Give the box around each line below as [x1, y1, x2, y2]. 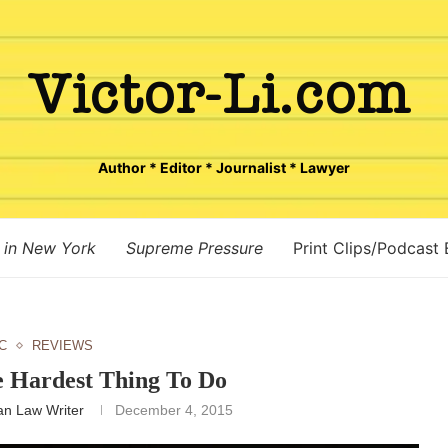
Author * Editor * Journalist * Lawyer [98, 159, 350, 176]
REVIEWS [31, 338, 93, 353]
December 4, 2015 [115, 402, 234, 418]
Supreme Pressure [125, 238, 263, 258]
